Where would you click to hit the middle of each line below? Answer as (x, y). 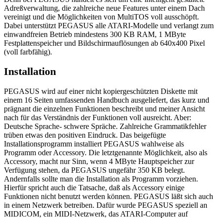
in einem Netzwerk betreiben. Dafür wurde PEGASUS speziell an (106, 205)
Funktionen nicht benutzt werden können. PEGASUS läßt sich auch (109, 197)
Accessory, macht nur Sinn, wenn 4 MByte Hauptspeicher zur (99, 162)
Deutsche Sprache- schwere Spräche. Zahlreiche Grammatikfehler (105, 127)
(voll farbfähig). (28, 52)
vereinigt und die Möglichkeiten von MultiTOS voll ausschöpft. (101, 17)
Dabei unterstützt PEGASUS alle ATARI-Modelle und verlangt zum (109, 25)
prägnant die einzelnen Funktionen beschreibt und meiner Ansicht (104, 109)
